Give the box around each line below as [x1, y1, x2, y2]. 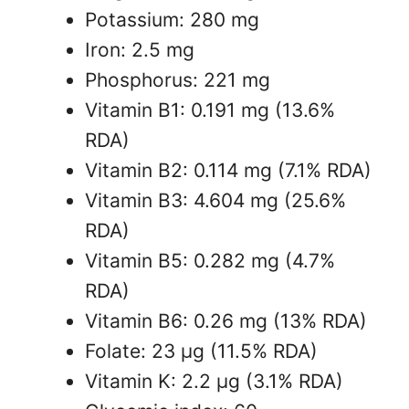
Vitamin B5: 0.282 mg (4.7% [85, 249, 335, 273]
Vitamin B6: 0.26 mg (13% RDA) [85, 309, 367, 333]
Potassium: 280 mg [85, 8, 259, 32]
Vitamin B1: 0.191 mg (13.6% [85, 99, 335, 122]
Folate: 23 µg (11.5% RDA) [85, 340, 318, 363]
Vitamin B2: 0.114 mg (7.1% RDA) [85, 159, 372, 183]
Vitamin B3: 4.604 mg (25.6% [85, 189, 346, 213]
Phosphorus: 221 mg [85, 68, 270, 92]
